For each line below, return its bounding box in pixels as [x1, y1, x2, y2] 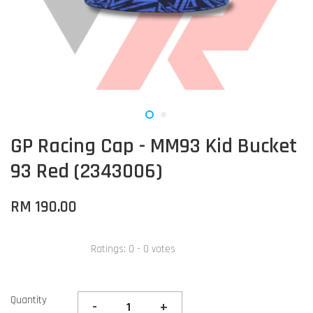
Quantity [10, 293, 47, 307]
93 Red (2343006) [10, 158, 163, 184]
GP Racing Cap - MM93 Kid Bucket [10, 133, 297, 159]
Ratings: [91, 242, 129, 256]
